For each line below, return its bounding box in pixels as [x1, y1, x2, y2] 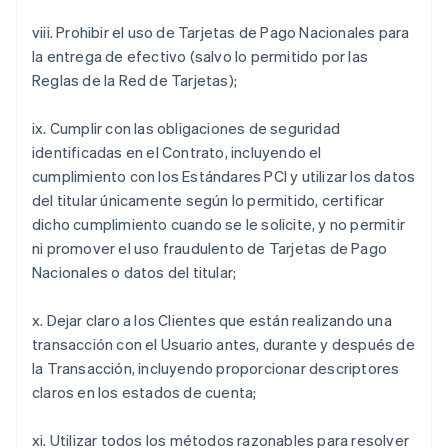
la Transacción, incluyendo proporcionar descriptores [32, 358, 400, 378]
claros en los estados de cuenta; [32, 382, 257, 402]
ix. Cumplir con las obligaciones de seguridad [32, 118, 340, 138]
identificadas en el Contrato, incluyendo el [32, 142, 322, 162]
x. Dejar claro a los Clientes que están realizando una [32, 310, 392, 330]
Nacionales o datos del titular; [32, 262, 237, 282]
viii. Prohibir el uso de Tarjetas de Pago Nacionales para [32, 22, 410, 42]
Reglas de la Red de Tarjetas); [32, 70, 237, 90]
